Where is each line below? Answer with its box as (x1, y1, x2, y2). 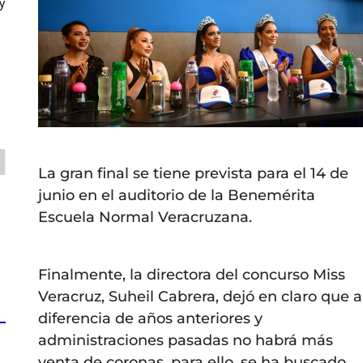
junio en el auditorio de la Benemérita (37, 186, 315, 205)
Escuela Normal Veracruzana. (37, 208, 252, 227)
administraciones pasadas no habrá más (37, 331, 333, 350)
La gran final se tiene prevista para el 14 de (37, 164, 348, 183)
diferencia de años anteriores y (37, 310, 263, 328)
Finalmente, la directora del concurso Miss (37, 266, 345, 284)
